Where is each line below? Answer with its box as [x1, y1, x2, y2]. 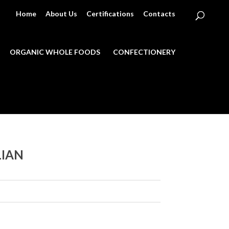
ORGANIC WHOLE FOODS [10, 47, 100, 56]
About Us [45, 9, 77, 18]
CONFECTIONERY [113, 47, 175, 56]
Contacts [143, 9, 175, 18]
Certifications [86, 9, 134, 18]
